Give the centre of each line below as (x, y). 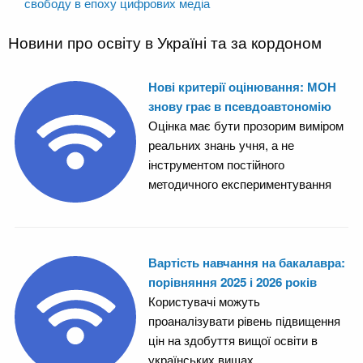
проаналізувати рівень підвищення (244, 320)
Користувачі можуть (204, 301)
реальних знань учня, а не (221, 145)
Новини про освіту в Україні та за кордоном (165, 41)
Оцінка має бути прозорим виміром (246, 126)
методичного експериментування (239, 184)
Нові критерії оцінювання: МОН (242, 87)
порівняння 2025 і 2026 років (232, 282)
